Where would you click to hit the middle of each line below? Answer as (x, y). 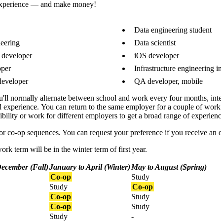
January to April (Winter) (90, 167)
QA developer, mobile (168, 81)
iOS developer (157, 56)
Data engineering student (173, 30)
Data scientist (155, 43)
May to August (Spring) (169, 167)
